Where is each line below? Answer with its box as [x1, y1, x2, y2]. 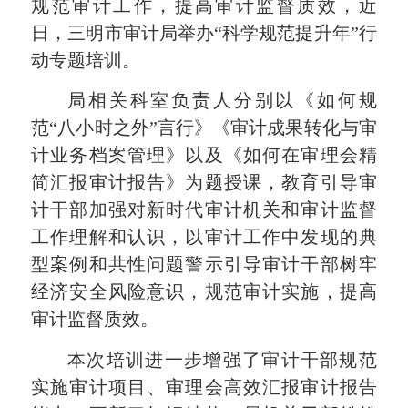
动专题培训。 [31, 50, 141, 71]
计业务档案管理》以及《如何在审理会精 [31, 145, 377, 166]
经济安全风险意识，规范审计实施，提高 [31, 281, 377, 302]
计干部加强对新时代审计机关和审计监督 [31, 199, 377, 220]
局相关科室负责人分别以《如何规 [67, 90, 377, 111]
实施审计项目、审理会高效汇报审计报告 [31, 376, 377, 397]
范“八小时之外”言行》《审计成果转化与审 [31, 117, 377, 138]
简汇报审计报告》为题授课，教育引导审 [31, 172, 377, 193]
